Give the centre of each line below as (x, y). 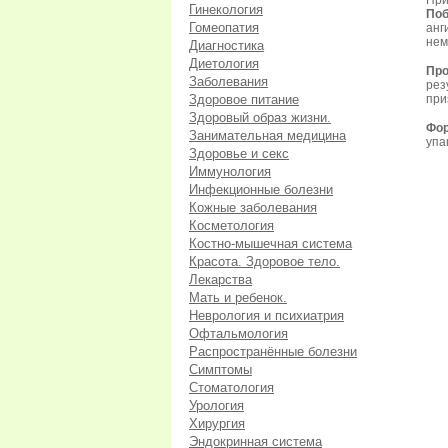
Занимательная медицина (267, 135)
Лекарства (220, 279)
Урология (216, 405)
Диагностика (226, 45)
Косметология (231, 225)
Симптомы (220, 369)
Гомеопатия (224, 27)
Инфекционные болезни (261, 189)
